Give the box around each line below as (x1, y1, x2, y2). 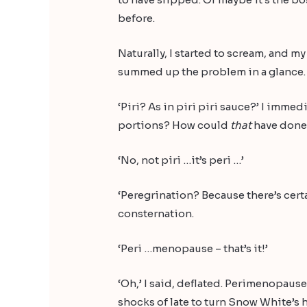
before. (118, 12, 156, 25)
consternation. (118, 207, 195, 221)
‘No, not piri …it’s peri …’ (118, 153, 245, 167)
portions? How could (118, 119, 231, 132)
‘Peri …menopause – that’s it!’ (118, 242, 269, 256)
